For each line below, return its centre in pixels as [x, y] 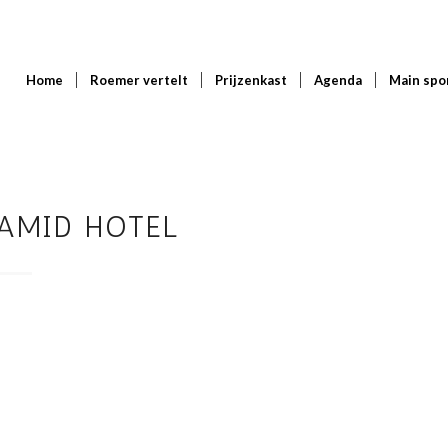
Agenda [338, 80]
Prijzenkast [251, 80]
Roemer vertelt [139, 80]
